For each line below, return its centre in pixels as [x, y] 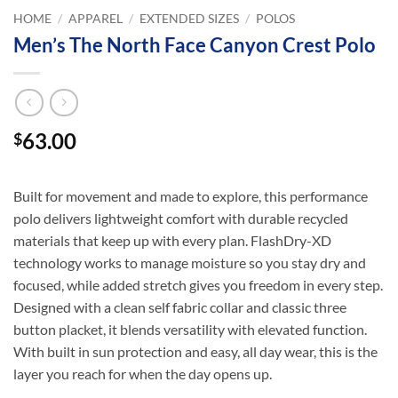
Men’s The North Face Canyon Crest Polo [195, 44]
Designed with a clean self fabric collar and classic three [180, 307]
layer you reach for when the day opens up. [143, 374]
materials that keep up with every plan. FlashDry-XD [172, 241]
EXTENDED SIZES [190, 19]
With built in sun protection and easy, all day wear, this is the [195, 352]
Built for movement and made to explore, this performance [191, 196]
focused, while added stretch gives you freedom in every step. [198, 285]
